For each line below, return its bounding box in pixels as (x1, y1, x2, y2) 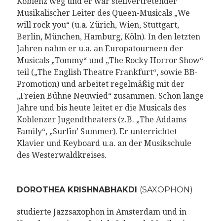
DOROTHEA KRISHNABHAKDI (16, 185, 140, 195)
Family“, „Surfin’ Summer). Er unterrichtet (16, 127, 177, 137)
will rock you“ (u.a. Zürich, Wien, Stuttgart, (16, 20, 179, 30)
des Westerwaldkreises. (16, 150, 107, 160)
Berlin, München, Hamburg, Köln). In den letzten (16, 32, 200, 42)
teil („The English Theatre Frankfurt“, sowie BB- (16, 68, 198, 77)
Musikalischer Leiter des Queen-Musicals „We (16, 8, 190, 18)
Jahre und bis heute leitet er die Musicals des (16, 103, 186, 113)
